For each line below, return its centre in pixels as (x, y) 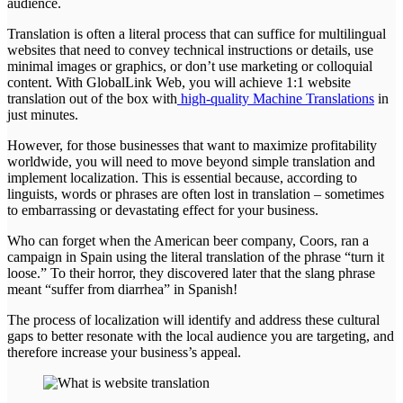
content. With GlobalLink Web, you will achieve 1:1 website (179, 83)
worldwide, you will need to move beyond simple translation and (191, 162)
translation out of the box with (92, 99)
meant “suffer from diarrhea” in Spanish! (122, 290)
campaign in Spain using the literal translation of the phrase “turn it (196, 257)
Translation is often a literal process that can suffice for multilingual (197, 34)
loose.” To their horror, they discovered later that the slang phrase (191, 273)
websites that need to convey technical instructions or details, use (190, 50)
